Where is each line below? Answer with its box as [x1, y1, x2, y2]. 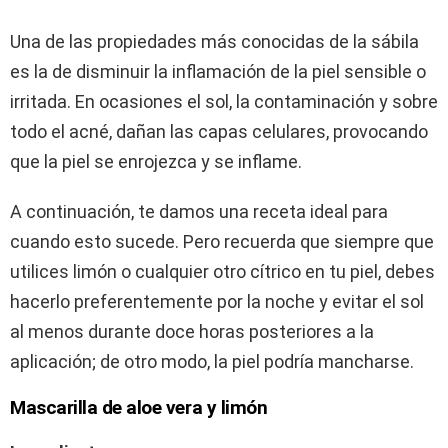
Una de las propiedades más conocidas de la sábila [10, 31, 419, 53]
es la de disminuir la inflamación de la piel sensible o [10, 61, 426, 83]
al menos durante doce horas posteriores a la [10, 321, 374, 343]
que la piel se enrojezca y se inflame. [10, 151, 302, 173]
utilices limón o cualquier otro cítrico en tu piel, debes [10, 261, 435, 283]
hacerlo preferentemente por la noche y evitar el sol [10, 291, 424, 313]
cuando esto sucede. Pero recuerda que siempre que [10, 231, 434, 253]
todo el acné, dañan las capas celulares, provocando [10, 121, 428, 143]
